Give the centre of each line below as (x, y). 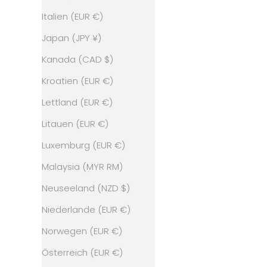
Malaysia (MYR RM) (82, 167)
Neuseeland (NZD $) (86, 188)
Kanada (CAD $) (77, 60)
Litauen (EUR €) (75, 124)
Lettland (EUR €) (77, 103)
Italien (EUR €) (72, 17)
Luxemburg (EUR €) (83, 145)
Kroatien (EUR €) (77, 81)
